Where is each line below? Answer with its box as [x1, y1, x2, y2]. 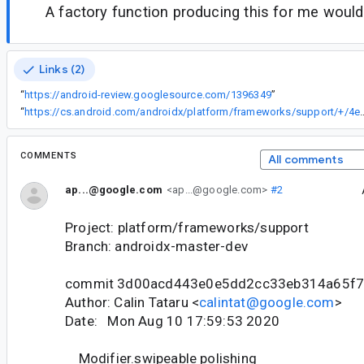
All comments [267, 152, 344, 167]
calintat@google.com [199, 294, 335, 311]
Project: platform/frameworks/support [65, 219, 309, 236]
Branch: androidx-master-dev [65, 238, 249, 255]
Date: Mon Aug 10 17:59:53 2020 [65, 313, 279, 330]
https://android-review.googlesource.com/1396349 [24, 89, 271, 102]
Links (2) [39, 62, 85, 77]
